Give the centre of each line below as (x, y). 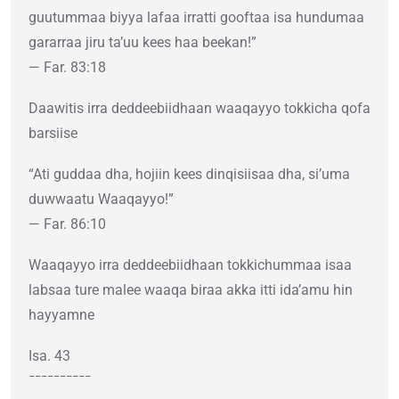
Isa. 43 (49, 356)
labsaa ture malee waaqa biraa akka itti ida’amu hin (191, 290)
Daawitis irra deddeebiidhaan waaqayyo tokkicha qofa (199, 109)
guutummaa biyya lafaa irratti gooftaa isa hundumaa (196, 18)
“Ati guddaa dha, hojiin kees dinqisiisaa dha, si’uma (189, 175)
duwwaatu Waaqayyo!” (101, 199)
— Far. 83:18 (67, 68)
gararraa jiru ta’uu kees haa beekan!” (142, 43)
